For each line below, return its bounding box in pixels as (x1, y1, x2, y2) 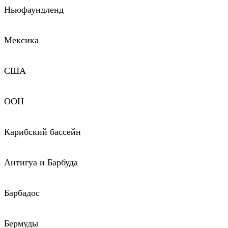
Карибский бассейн (4, 127, 81, 137)
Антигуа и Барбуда (4, 157, 78, 167)
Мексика (4, 35, 39, 45)
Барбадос (4, 188, 40, 198)
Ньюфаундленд (4, 5, 64, 15)
